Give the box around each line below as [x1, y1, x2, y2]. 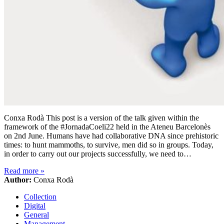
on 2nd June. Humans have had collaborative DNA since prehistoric [4, 131, 218, 140]
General [24, 210, 49, 219]
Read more [4, 166, 40, 175]
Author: [4, 175, 31, 184]
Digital [24, 201, 45, 210]
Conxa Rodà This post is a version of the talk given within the [4, 113, 199, 122]
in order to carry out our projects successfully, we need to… [4, 149, 191, 158]
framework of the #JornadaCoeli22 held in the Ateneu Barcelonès [4, 122, 210, 131]
